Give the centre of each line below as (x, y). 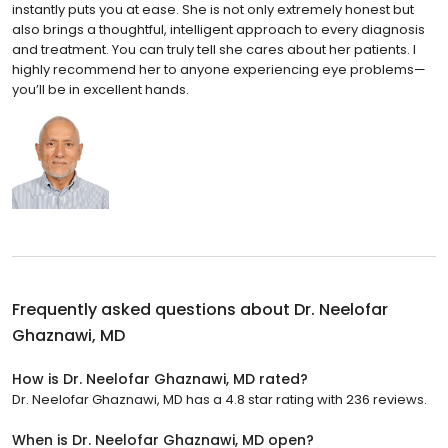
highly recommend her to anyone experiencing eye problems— (219, 69)
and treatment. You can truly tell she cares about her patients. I (214, 49)
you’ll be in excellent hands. (100, 89)
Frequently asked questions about (153, 309)
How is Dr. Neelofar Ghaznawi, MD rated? (160, 378)
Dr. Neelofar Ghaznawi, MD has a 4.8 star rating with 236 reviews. (219, 399)
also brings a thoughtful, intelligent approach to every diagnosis (218, 29)
